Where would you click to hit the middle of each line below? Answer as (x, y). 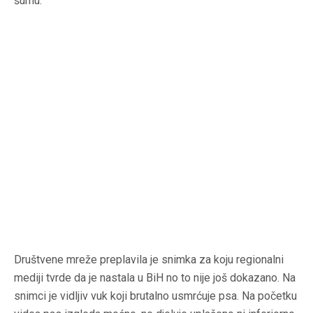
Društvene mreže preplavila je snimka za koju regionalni (149, 259)
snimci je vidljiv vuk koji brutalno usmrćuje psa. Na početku (155, 296)
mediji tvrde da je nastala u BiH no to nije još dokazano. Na (155, 277)
